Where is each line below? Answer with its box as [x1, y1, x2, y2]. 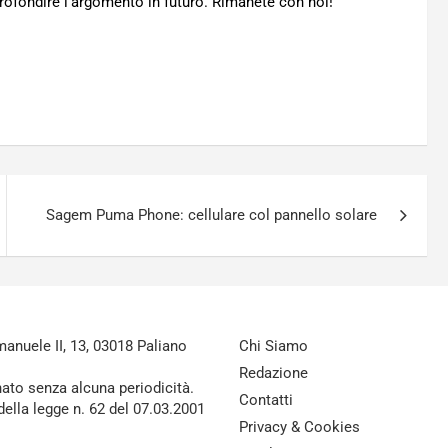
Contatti [239, 391, 293, 409]
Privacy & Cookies [239, 418, 360, 436]
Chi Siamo [239, 337, 308, 355]
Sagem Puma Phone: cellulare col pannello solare [46, 206, 378, 224]
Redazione [239, 364, 308, 382]
